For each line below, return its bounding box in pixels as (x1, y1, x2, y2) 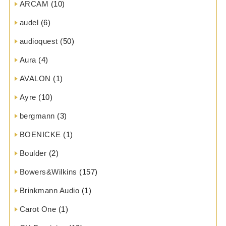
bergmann (19, 111, 55, 121)
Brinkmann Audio (19, 186, 80, 195)
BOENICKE (19, 130, 61, 139)
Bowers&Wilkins (19, 167, 77, 177)
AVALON (19, 74, 51, 83)
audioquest (19, 37, 58, 46)
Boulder (19, 149, 47, 158)
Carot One (19, 205, 56, 214)
